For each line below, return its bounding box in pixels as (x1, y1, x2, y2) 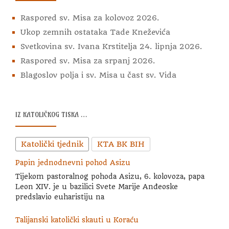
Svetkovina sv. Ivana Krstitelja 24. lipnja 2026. (20, 42, 202, 51)
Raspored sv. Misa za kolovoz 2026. (20, 13, 159, 22)
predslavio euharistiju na (15, 192, 104, 201)
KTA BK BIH (97, 140, 145, 149)
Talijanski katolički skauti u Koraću (15, 216, 139, 224)
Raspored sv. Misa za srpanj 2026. (20, 56, 155, 65)
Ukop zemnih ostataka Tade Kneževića (20, 28, 170, 37)
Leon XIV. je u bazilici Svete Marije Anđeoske (15, 182, 178, 191)
